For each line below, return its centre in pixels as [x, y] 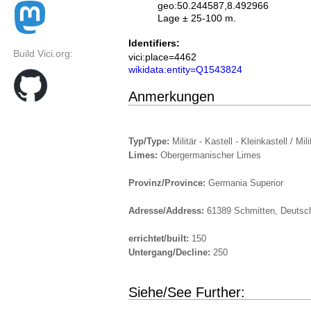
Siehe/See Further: [187, 292]
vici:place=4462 [162, 57]
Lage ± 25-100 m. [197, 18]
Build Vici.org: [43, 54]
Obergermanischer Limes [211, 155]
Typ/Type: [150, 142]
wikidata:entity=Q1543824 [185, 70]
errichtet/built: [160, 239]
